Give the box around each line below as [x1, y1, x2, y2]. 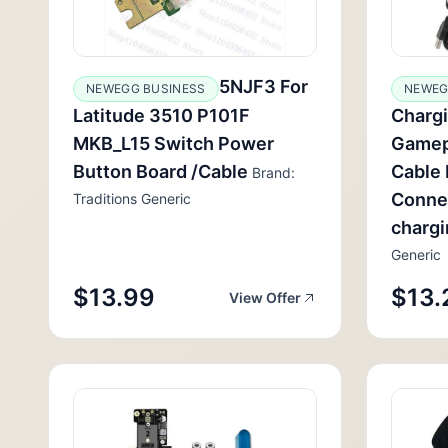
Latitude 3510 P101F [73, 105, 250, 126]
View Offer [229, 289, 301, 306]
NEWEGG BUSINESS [86, 81, 206, 96]
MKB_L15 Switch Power [73, 133, 274, 154]
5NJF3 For [218, 76, 308, 97]
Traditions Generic [73, 190, 191, 207]
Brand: [248, 164, 295, 181]
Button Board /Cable [73, 161, 248, 182]
